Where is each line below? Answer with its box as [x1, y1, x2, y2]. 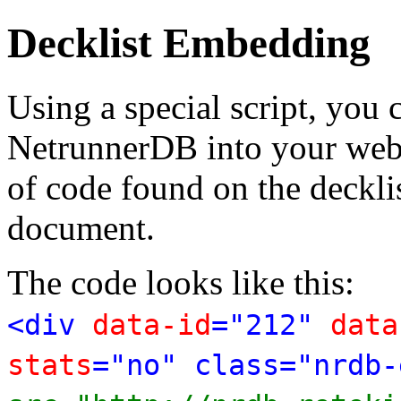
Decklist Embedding [7, 20, 371, 67]
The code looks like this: [7, 262, 354, 302]
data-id [92, 308, 211, 341]
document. [7, 208, 155, 247]
